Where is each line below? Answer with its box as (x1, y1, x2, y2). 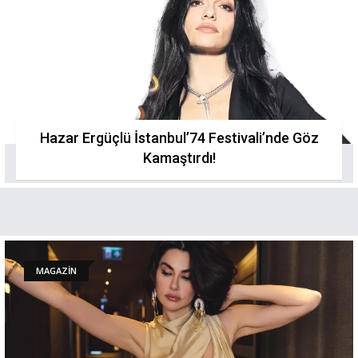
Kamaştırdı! (142, 149, 216, 166)
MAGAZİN (36, 265, 77, 276)
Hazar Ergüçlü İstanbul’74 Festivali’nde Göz (39, 129, 319, 146)
